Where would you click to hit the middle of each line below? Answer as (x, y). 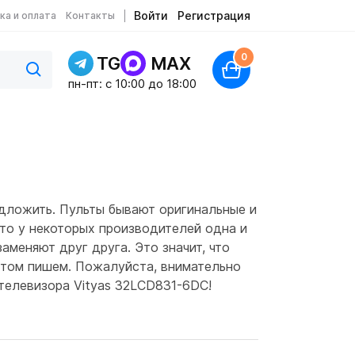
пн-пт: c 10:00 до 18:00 (132, 84)
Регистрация (214, 15)
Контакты (90, 15)
